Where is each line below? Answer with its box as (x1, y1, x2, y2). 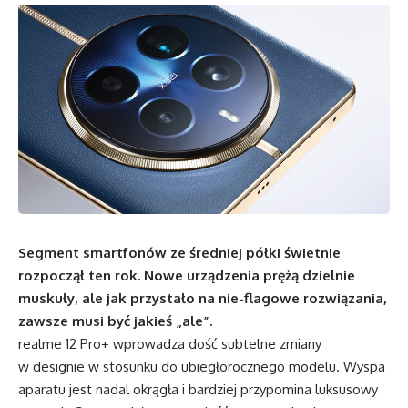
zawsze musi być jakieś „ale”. (18, 311, 212, 330)
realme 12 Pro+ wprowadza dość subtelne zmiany (18, 334, 321, 352)
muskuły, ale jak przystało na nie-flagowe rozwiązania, (18, 289, 387, 307)
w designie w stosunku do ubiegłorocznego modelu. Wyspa (18, 357, 385, 375)
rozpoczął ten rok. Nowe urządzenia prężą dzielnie (18, 266, 355, 284)
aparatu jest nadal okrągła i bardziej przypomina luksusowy (18, 380, 378, 398)
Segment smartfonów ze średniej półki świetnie (18, 243, 341, 261)
